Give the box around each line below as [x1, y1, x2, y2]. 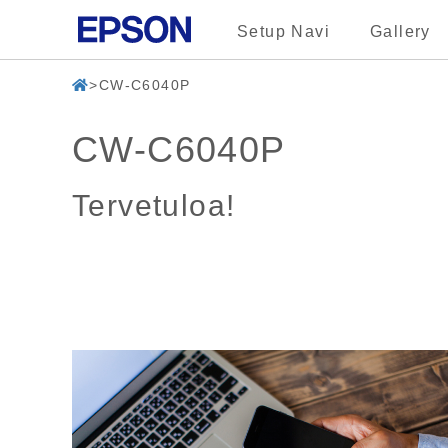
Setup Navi [237, 23, 330, 40]
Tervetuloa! [72, 189, 236, 222]
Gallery [370, 23, 431, 40]
